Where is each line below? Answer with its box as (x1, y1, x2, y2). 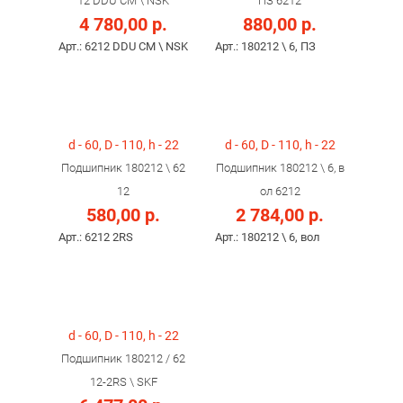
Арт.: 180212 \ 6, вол (215, 230, 320, 244)
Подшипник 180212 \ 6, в (215, 161, 345, 175)
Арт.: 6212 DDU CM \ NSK (58, 40, 188, 53)
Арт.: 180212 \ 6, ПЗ (215, 40, 316, 53)
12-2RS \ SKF (89, 375, 157, 389)
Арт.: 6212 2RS (58, 230, 133, 244)
